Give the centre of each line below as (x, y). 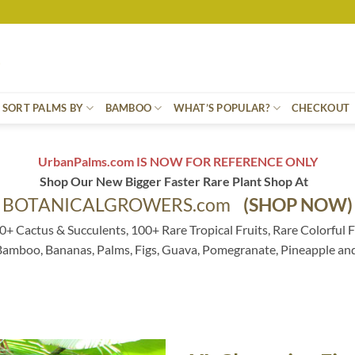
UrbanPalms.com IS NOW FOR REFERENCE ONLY (177, 161)
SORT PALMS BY (43, 108)
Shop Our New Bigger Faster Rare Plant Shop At (177, 181)
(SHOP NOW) (298, 205)
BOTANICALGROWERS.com (123, 205)
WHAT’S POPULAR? (221, 108)
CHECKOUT (321, 108)
